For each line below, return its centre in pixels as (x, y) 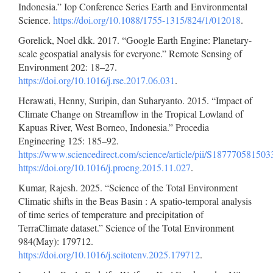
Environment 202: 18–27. (68, 67)
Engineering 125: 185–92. (69, 141)
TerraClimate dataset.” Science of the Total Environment (126, 228)
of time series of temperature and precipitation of (111, 214)
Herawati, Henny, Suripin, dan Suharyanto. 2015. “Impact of (135, 101)
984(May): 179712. (56, 241)
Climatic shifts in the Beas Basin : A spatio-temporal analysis (135, 201)
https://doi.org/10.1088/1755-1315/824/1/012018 (147, 20)
